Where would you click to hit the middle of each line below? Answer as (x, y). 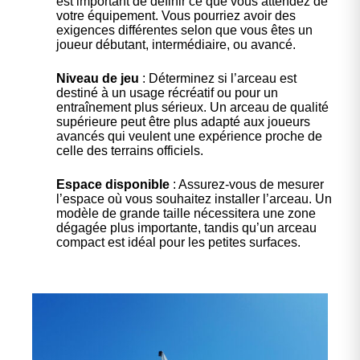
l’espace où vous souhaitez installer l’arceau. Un (194, 199)
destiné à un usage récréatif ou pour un (167, 93)
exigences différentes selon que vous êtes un (184, 31)
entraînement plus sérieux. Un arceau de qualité (192, 108)
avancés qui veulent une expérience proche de (189, 137)
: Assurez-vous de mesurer (247, 185)
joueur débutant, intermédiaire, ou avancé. (176, 45)
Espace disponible (113, 185)
